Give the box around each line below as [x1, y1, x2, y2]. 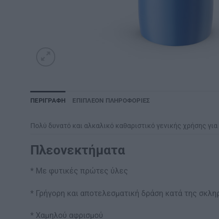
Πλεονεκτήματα [30, 143, 125, 157]
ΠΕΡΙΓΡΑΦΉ [30, 97, 66, 104]
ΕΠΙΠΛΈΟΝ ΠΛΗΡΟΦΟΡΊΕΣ [72, 97, 150, 104]
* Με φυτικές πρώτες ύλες [30, 166, 128, 175]
